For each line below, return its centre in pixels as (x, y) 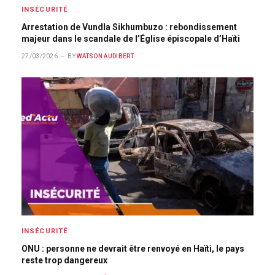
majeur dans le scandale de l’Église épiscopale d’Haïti (131, 39)
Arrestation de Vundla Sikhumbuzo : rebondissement (129, 27)
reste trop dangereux (64, 261)
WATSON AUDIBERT (106, 56)
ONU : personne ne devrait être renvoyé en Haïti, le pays (133, 249)
